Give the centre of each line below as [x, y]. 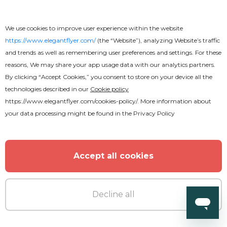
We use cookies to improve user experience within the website [94, 28]
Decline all [113, 194]
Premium [52, 171]
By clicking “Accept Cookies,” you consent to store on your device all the [109, 77]
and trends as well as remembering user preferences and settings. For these [113, 52]
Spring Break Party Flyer [79, 202]
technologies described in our [48, 89]
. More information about [174, 101]
